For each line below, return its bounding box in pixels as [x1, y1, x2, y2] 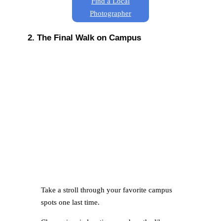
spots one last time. [40, 198, 100, 207]
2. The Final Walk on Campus [28, 33, 141, 43]
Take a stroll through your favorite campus [40, 186, 172, 194]
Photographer [90, 9, 131, 17]
